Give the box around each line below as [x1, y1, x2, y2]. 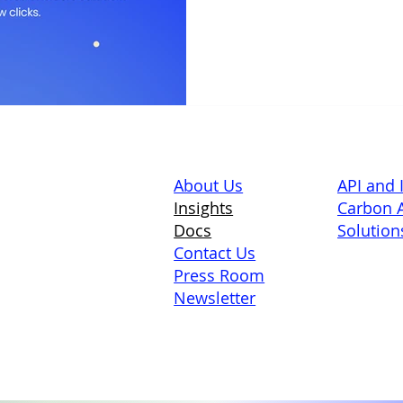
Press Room [174, 264, 265, 286]
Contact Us [174, 241, 256, 264]
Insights [174, 196, 234, 219]
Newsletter [174, 286, 256, 309]
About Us [174, 174, 244, 196]
